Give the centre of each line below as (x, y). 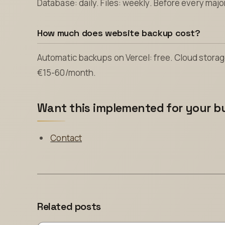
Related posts (69, 206)
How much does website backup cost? (119, 33)
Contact (66, 138)
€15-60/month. (67, 73)
